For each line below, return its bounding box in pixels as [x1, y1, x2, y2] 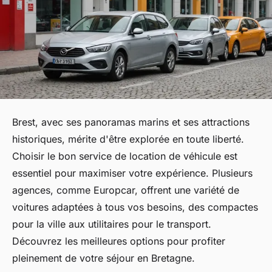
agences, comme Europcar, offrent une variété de [12, 183, 239, 196]
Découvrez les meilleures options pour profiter [12, 234, 225, 247]
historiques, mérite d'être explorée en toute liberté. [12, 132, 244, 145]
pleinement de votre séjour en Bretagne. [12, 251, 195, 264]
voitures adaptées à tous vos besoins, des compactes [12, 200, 258, 213]
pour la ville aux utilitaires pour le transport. [12, 217, 211, 230]
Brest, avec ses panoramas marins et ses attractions [12, 115, 250, 128]
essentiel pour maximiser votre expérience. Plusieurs [12, 166, 253, 179]
